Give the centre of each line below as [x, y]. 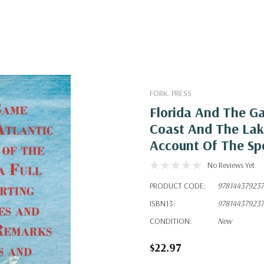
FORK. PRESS [171, 93]
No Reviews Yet [231, 165]
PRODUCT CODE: [178, 186]
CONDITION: [171, 221]
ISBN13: [162, 203]
